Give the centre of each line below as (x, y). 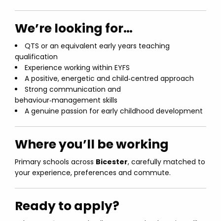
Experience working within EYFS (77, 68)
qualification (36, 57)
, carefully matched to (166, 162)
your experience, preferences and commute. (93, 173)
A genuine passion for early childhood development (114, 111)
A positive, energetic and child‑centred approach (109, 78)
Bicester (112, 162)
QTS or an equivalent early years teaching (97, 46)
